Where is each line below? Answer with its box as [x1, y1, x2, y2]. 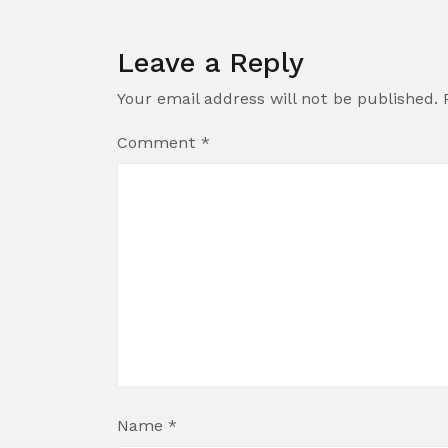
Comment [117, 132, 201, 152]
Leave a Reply [117, 45, 304, 79]
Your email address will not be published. [117, 88, 438, 108]
